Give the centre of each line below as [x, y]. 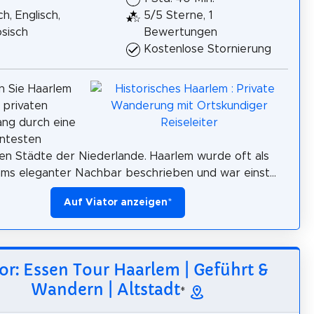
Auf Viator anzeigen [116, 202]
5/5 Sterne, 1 [178, 15]
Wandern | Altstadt [105, 289]
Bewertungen [180, 32]
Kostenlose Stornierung [207, 49]
